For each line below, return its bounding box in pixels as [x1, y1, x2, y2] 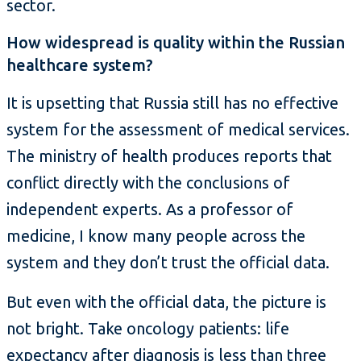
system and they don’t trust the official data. [6, 253, 330, 272]
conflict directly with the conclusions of [6, 173, 290, 193]
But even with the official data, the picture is [6, 293, 326, 312]
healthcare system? [6, 56, 153, 75]
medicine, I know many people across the [6, 226, 305, 246]
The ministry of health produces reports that [6, 147, 332, 166]
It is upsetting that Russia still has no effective [6, 93, 338, 113]
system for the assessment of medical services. [6, 120, 350, 139]
